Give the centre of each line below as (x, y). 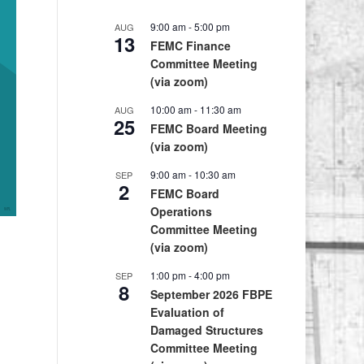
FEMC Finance (190, 45)
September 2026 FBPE (211, 294)
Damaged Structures (206, 330)
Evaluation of (187, 312)
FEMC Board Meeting (208, 128)
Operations (181, 211)
